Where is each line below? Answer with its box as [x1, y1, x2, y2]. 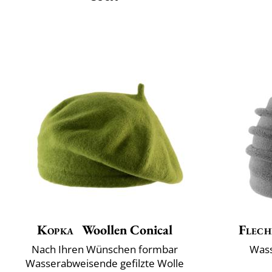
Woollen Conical [79, 220, 172, 239]
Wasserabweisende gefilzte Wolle [25, 256, 184, 270]
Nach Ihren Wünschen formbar [32, 242, 178, 256]
